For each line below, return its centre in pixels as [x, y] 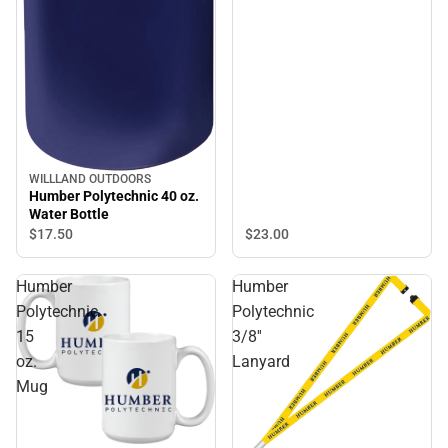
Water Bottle [69, 214]
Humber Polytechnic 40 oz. [114, 196]
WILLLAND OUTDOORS [90, 179]
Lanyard [261, 362]
